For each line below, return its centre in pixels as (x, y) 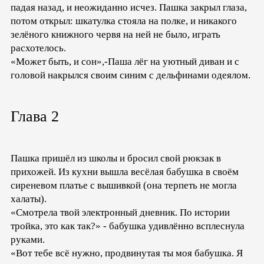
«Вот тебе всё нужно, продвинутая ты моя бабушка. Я (127, 253)
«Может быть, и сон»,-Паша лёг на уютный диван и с (125, 61)
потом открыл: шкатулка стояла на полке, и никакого (124, 21)
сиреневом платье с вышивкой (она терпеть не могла (124, 186)
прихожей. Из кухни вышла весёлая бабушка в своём (125, 172)
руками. (28, 240)
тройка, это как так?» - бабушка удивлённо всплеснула (128, 226)
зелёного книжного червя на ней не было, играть (115, 34)
